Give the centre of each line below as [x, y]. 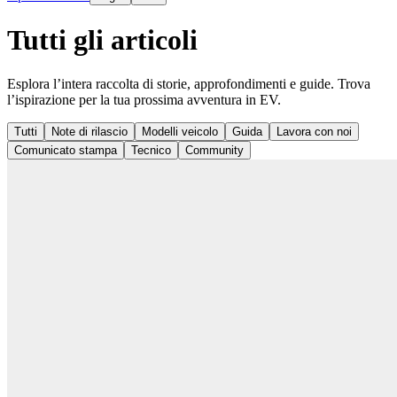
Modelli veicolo [180, 131]
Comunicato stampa [66, 150]
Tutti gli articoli [102, 40]
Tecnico [151, 150]
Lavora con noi [314, 131]
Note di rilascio [90, 131]
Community [214, 150]
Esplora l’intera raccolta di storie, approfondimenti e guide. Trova [189, 83]
